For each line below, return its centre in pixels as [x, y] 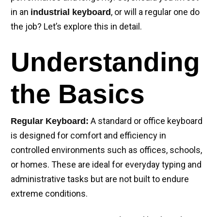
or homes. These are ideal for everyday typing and [106, 164]
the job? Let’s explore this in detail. [76, 26]
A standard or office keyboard [146, 121]
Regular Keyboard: [50, 121]
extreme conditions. [49, 194]
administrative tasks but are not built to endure [100, 179]
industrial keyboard [71, 12]
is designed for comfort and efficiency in [88, 135]
